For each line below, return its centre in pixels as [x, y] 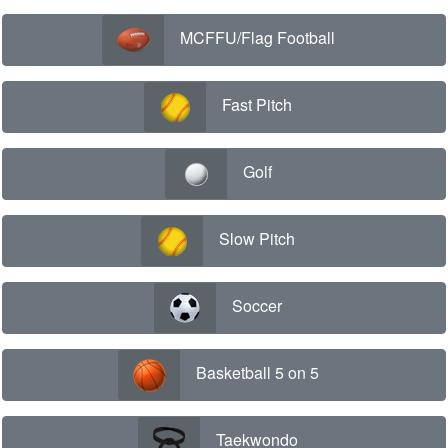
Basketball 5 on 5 [257, 373]
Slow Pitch [257, 239]
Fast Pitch [257, 105]
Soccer [257, 306]
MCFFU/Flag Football [257, 38]
